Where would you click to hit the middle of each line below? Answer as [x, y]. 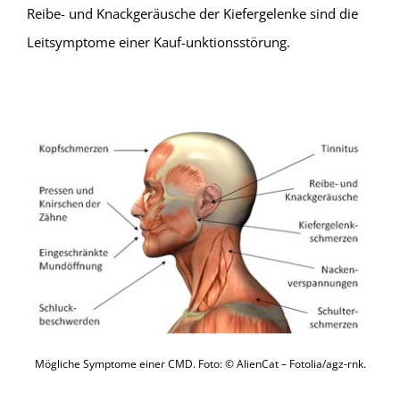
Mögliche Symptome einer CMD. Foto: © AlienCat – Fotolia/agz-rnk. [200, 364]
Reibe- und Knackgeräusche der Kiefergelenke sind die [192, 14]
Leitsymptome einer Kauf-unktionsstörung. [158, 42]
